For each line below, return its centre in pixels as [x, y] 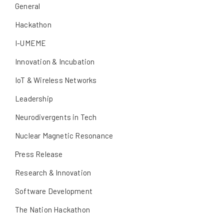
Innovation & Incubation [55, 62]
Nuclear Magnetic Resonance [64, 136]
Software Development [54, 191]
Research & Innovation [53, 173]
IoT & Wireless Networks [56, 80]
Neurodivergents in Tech [56, 117]
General [28, 6]
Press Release [39, 154]
